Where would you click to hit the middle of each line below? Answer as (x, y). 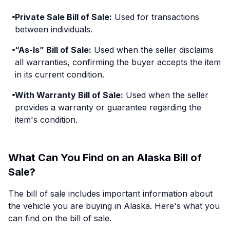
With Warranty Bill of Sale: (69, 95)
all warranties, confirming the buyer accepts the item (118, 62)
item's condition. (46, 120)
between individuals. (53, 29)
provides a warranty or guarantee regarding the (108, 107)
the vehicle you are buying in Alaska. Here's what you (114, 206)
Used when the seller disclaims (152, 50)
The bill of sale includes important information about (110, 194)
